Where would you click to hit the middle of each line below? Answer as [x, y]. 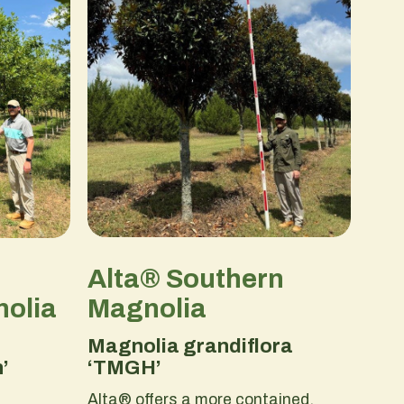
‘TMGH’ [124, 368]
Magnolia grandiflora [190, 347]
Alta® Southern [185, 278]
